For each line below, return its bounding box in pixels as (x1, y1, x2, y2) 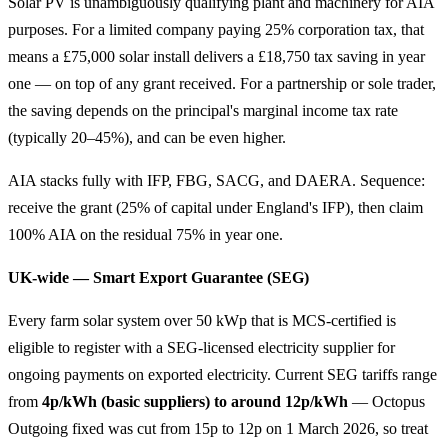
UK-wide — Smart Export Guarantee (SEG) (8, 269, 309, 287)
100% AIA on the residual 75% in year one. (8, 226, 283, 244)
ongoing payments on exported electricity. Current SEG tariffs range (8, 366, 437, 384)
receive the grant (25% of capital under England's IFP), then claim (8, 199, 423, 217)
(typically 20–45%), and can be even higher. (8, 129, 286, 147)
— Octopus (348, 393, 425, 411)
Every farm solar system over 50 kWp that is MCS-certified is (8, 312, 396, 330)
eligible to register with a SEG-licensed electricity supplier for (8, 339, 395, 357)
